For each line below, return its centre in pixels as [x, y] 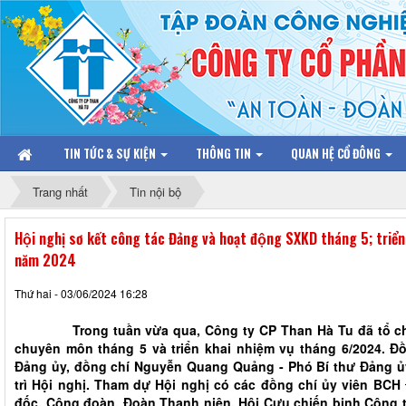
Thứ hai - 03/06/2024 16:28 [81, 293]
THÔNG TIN [225, 153]
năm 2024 [45, 260]
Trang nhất [60, 191]
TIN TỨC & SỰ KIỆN [111, 153]
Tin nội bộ [155, 191]
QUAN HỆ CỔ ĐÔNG [337, 153]
